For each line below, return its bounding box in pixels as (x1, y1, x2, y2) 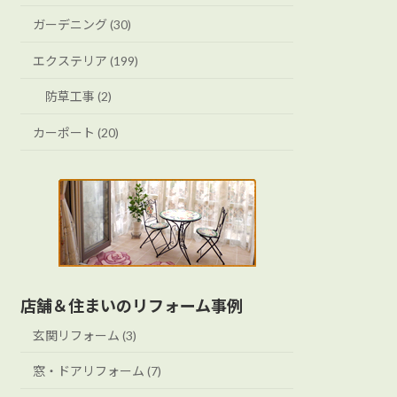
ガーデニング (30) (33, 17, 132, 33)
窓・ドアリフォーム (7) (33, 363, 162, 379)
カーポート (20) (33, 124, 120, 140)
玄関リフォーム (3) (33, 327, 137, 343)
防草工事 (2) (45, 89, 113, 105)
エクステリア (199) (33, 52, 139, 68)
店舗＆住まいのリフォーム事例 (20, 295, 244, 315)
